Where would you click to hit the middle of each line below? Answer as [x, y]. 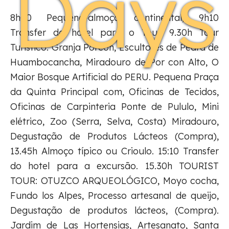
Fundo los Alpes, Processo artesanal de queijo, [114, 196]
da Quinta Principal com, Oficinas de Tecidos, [114, 92]
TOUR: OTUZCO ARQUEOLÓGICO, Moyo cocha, [114, 181]
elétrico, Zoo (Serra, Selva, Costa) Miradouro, [114, 121]
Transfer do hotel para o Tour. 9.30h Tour [114, 32]
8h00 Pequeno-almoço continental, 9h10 [114, 18]
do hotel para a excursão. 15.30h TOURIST [114, 166]
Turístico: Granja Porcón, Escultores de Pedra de [114, 47]
